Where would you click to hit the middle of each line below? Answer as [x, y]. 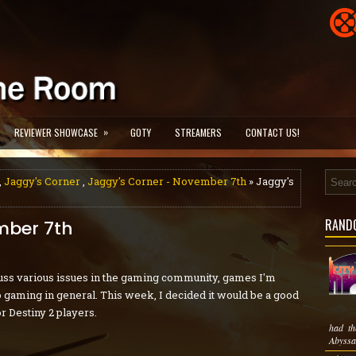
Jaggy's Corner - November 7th [167, 181]
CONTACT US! [273, 132]
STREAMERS [198, 132]
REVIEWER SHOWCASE [56, 132]
